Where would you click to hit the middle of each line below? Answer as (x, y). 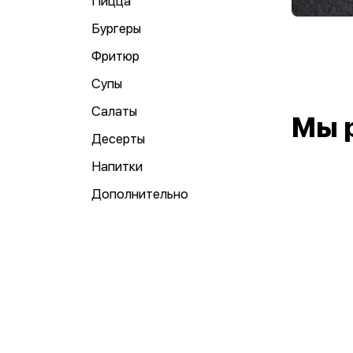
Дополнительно (140, 194)
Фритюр (115, 56)
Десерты (118, 139)
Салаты (114, 111)
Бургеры (116, 28)
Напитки (117, 166)
